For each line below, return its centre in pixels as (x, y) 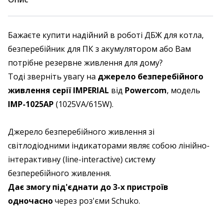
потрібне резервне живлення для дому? (85, 63)
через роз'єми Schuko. (96, 201)
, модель (184, 90)
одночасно (30, 201)
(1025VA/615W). (84, 104)
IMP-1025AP (31, 104)
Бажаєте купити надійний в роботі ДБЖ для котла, (106, 35)
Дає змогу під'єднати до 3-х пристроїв (88, 187)
